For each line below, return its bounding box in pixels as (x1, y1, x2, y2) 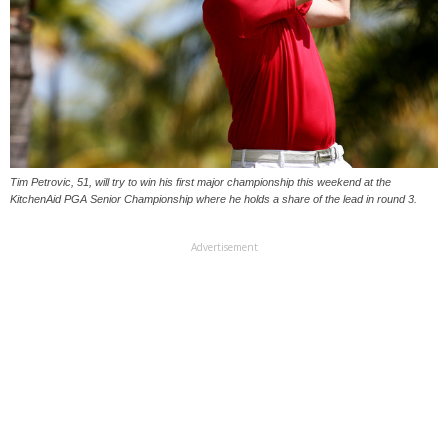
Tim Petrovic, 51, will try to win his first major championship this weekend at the (10, 175, 391, 188)
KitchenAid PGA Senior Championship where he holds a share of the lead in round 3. (10, 192, 417, 205)
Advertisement (190, 239, 258, 254)
